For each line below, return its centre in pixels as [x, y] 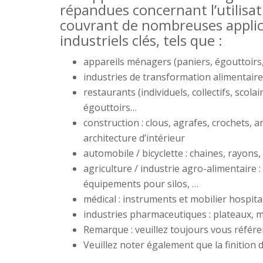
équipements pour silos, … [141, 184]
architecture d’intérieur [134, 138]
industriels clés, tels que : [141, 40]
